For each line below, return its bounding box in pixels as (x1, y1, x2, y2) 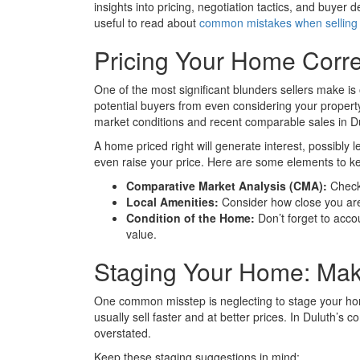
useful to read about (94, 14, 199, 31)
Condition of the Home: (126, 210, 255, 227)
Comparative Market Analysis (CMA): (126, 178, 327, 194)
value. (126, 226, 157, 243)
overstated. (94, 325, 151, 342)
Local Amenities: (126, 194, 219, 211)
